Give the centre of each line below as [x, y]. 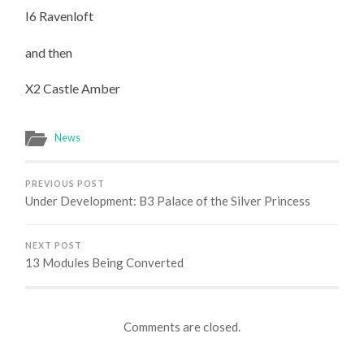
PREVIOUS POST [65, 184]
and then [49, 52]
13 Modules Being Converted [105, 263]
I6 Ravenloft [60, 16]
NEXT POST [54, 246]
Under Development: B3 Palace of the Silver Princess [168, 201]
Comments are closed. [182, 326]
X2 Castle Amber [73, 89]
